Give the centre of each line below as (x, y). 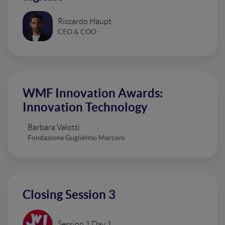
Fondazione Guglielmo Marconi (76, 138)
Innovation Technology (85, 107)
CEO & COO (77, 31)
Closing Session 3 (69, 195)
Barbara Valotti (54, 127)
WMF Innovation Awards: (93, 93)
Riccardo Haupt (85, 21)
